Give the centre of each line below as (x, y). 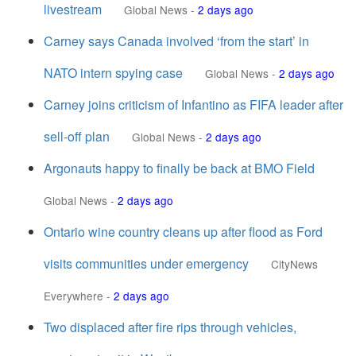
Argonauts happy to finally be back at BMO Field (179, 168)
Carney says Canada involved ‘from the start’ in (176, 41)
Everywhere (74, 296)
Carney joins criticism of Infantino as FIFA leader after (193, 104)
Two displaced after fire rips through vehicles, (170, 327)
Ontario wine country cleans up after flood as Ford (183, 232)
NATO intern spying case (113, 73)
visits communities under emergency (146, 263)
